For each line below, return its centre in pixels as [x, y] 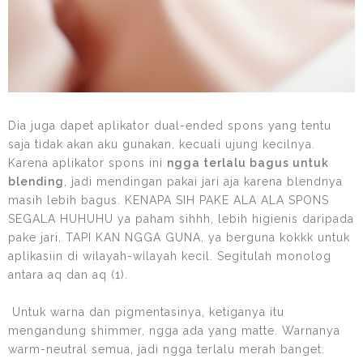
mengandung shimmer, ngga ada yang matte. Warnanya [174, 330]
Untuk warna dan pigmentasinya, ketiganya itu [146, 312]
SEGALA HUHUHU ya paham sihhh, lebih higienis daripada [181, 218]
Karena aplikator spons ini [88, 162]
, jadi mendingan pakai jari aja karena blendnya [203, 181]
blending [36, 181]
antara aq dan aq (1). [68, 274]
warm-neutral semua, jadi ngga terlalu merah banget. [167, 349]
